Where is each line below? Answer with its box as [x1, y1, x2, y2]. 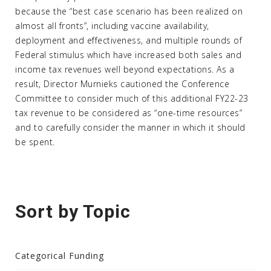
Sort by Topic [15, 201, 131, 222]
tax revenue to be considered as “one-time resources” [15, 107, 242, 119]
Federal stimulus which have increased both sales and [15, 49, 241, 60]
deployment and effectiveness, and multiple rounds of [15, 34, 242, 46]
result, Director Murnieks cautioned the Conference [15, 78, 229, 90]
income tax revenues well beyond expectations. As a [15, 64, 234, 75]
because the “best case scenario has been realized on [15, 5, 243, 17]
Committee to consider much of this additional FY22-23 [15, 93, 249, 104]
